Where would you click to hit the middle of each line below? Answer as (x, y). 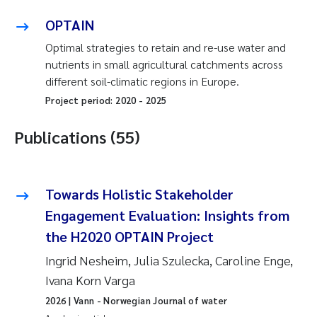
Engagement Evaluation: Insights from (167, 215)
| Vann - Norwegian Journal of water (147, 300)
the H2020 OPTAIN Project (129, 236)
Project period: (81, 100)
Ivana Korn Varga (90, 279)
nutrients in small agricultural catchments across (164, 64)
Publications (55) (77, 136)
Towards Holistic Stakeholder (139, 194)
